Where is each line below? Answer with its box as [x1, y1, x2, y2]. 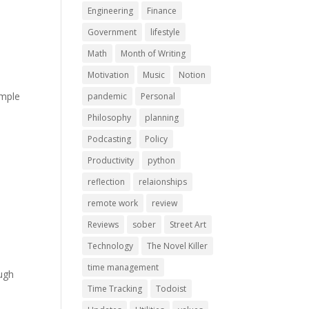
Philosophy [88, 112, 132, 123]
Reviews [88, 219, 119, 230]
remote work [88, 197, 139, 209]
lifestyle [150, 26, 181, 38]
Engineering [88, 5, 134, 17]
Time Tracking [88, 283, 143, 295]
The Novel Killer [147, 240, 208, 252]
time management [88, 261, 159, 273]
